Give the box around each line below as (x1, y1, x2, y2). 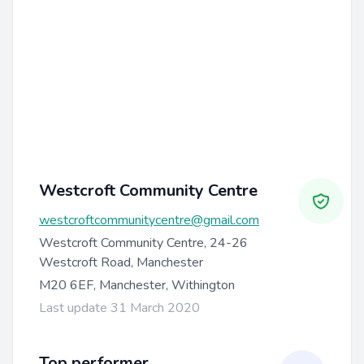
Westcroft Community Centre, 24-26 (39, 233, 248, 252)
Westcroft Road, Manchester (39, 253, 203, 271)
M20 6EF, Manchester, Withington (39, 275, 235, 294)
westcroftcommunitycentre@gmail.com (39, 210, 259, 229)
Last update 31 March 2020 (39, 298, 200, 317)
